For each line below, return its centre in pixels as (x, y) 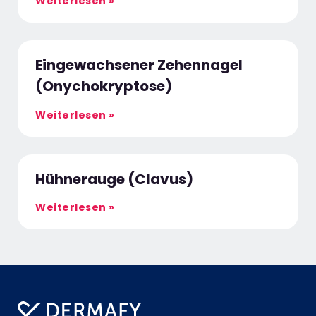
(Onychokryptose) (104, 86)
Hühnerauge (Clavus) (114, 179)
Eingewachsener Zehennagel (139, 65)
